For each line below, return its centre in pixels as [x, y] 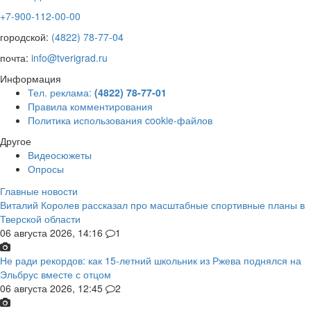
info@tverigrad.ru [69, 57]
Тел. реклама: [61, 92]
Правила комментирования [90, 106]
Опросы [46, 168]
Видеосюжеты [60, 154]
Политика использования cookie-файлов [120, 120]
